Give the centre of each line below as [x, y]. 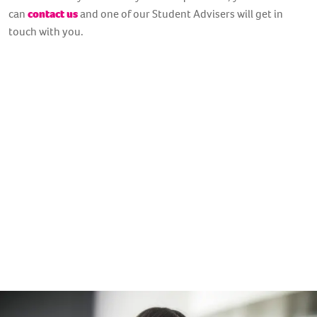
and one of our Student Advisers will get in [180, 13]
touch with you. [46, 31]
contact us [53, 13]
